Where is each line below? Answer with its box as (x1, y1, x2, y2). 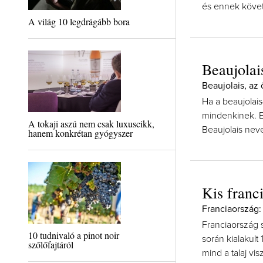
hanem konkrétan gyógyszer (28, 127, 133, 139)
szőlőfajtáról (28, 238, 73, 251)
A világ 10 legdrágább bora (28, 15, 130, 28)
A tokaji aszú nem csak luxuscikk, (28, 117, 154, 130)
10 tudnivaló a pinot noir (28, 229, 119, 241)
